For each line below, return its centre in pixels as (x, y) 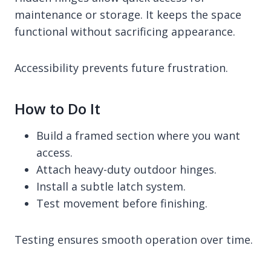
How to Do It (57, 108)
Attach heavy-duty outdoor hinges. (126, 169)
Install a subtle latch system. (111, 186)
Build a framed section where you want (138, 135)
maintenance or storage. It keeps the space (128, 14)
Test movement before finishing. (122, 203)
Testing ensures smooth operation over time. (134, 239)
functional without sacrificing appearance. (125, 31)
